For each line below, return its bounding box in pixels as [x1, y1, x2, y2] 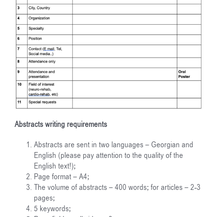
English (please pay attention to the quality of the [34, 150, 183, 161]
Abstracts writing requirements [15, 119, 107, 130]
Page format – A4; [34, 171, 89, 183]
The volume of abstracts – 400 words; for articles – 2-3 [34, 182, 201, 193]
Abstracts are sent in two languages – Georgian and [34, 139, 193, 151]
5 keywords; [34, 203, 71, 215]
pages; [34, 193, 55, 204]
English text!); [34, 161, 76, 172]
